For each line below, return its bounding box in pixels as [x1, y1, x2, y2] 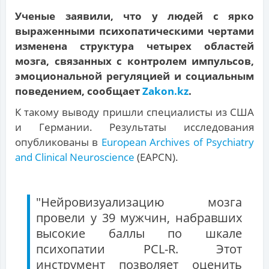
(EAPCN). [134, 150, 178, 165]
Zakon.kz [142, 84, 189, 98]
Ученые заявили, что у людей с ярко [15, 9, 254, 23]
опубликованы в [15, 135, 101, 150]
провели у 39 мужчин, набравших [36, 210, 242, 226]
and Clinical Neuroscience [15, 150, 134, 165]
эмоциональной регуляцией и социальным [15, 69, 254, 83]
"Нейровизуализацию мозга [36, 194, 242, 211]
